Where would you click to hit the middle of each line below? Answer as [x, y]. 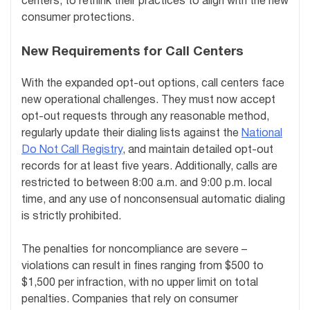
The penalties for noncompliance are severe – [134, 250]
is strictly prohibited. [71, 217]
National [262, 134]
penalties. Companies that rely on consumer [130, 300]
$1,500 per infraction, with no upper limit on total [140, 283]
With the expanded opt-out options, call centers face [153, 84]
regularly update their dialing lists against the [131, 134]
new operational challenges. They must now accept [148, 101]
